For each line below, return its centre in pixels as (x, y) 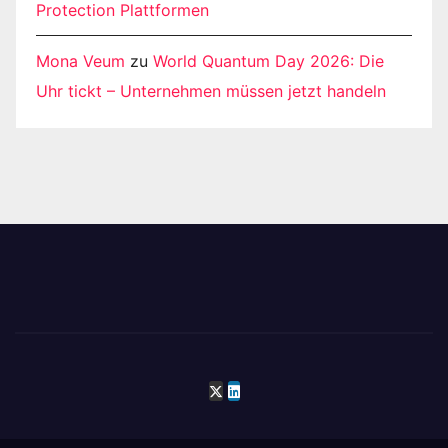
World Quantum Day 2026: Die (268, 60)
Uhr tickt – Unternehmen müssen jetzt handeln (211, 90)
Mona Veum (80, 60)
